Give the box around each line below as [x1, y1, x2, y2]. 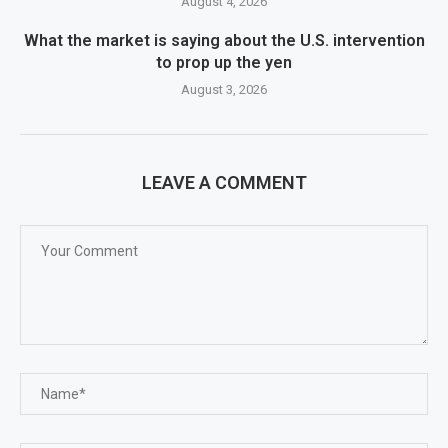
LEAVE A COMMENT [141, 171, 307, 193]
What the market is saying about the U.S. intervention [23, 30, 425, 50]
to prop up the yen [156, 52, 292, 72]
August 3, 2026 [181, 81, 267, 97]
